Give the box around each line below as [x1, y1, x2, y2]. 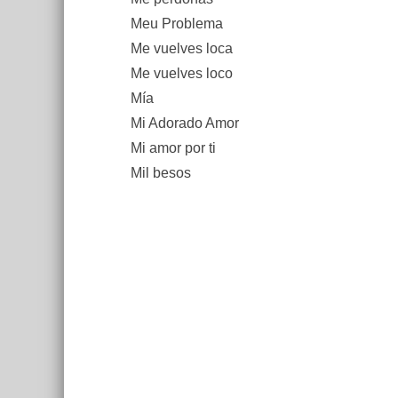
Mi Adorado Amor [131, 115, 239, 131]
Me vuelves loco [131, 66, 233, 81]
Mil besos [131, 165, 191, 180]
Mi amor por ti [131, 140, 216, 155]
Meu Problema [131, 16, 223, 31]
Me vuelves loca [131, 41, 233, 56]
